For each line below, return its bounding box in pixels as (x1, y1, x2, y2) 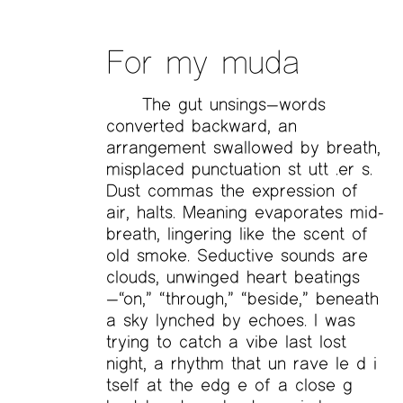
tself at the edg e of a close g (105, 374, 353, 396)
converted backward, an (105, 115, 297, 137)
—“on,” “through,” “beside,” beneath (105, 288, 379, 309)
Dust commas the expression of (105, 180, 358, 201)
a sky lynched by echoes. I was (105, 309, 355, 331)
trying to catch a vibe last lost (105, 331, 346, 353)
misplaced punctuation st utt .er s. (105, 158, 372, 180)
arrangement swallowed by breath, (105, 137, 381, 158)
